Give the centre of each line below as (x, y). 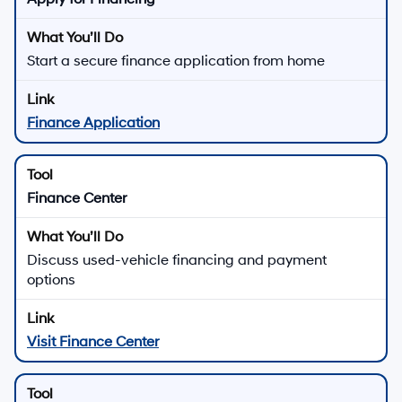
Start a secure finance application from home (176, 61)
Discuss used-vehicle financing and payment (177, 260)
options (51, 280)
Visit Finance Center (93, 341)
